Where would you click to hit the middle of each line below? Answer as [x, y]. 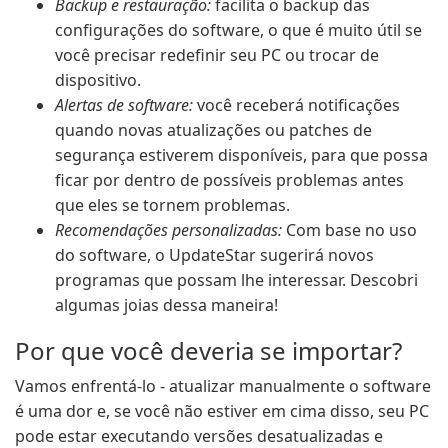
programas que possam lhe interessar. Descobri [236, 280]
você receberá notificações [296, 105]
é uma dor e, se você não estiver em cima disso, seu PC [222, 411]
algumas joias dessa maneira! [166, 305]
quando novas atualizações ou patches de [213, 130]
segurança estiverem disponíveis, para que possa [241, 155]
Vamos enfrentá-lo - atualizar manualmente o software [223, 386]
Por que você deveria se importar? [208, 350]
